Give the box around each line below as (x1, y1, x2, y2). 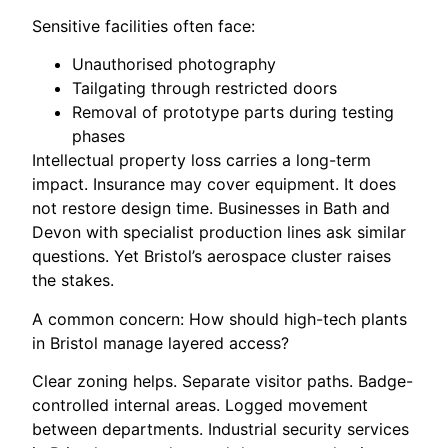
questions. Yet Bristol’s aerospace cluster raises (32, 246, 392, 267)
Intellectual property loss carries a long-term (32, 150, 372, 171)
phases (72, 126, 126, 147)
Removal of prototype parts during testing (72, 102, 395, 123)
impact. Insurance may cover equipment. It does (32, 174, 397, 195)
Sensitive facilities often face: (32, 15, 256, 36)
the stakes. (32, 270, 115, 291)
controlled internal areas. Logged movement (32, 395, 369, 416)
